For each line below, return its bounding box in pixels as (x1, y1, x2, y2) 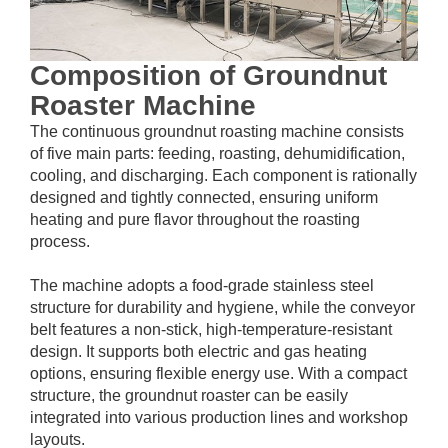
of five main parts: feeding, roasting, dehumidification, (30, 145, 405, 163)
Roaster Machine (30, 90, 256, 122)
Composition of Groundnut (30, 60, 387, 92)
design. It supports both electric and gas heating (30, 343, 367, 361)
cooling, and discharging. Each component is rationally (30, 167, 417, 185)
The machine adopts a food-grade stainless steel (30, 277, 374, 295)
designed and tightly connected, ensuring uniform (30, 189, 378, 207)
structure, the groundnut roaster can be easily (30, 387, 348, 405)
